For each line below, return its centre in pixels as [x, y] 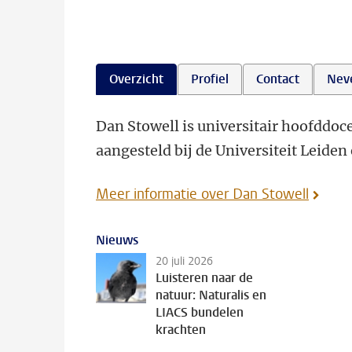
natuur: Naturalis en [211, 295]
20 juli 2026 [184, 261]
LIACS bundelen [200, 312]
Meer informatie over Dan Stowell [202, 194]
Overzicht [136, 79]
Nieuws [117, 240]
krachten [181, 330]
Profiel [210, 79]
